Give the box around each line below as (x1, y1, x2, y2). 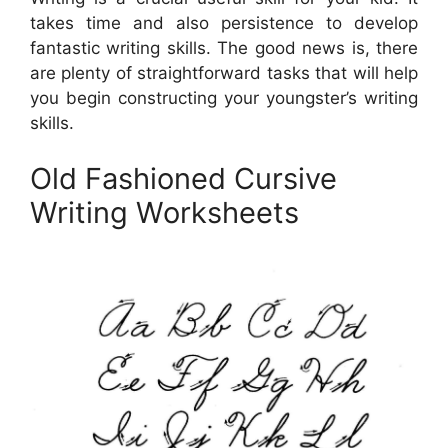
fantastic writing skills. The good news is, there (30, 38, 418, 59)
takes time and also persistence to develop (30, 13, 418, 34)
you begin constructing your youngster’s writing (30, 88, 418, 109)
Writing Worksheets (30, 194, 299, 230)
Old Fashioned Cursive (30, 160, 337, 196)
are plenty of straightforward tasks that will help (30, 63, 418, 84)
